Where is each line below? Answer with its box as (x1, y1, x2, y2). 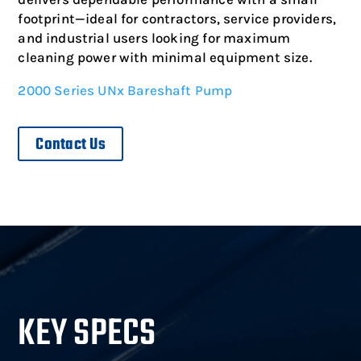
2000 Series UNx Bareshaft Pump (18, 82, 233, 98)
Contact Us (35, 132, 106, 157)
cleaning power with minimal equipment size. (18, 49, 312, 65)
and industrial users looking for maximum (18, 30, 291, 46)
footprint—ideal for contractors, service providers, (18, 10, 337, 27)
